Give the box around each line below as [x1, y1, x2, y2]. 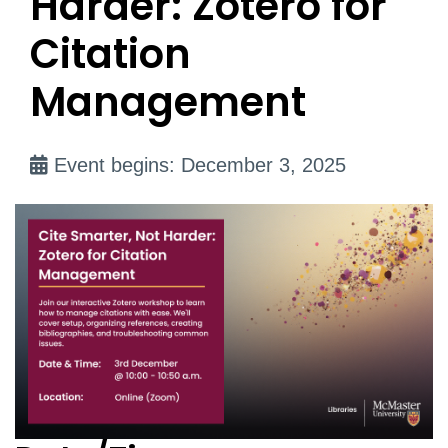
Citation [30, 26, 191, 82]
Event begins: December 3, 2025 [48, 154, 346, 176]
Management [30, 74, 306, 130]
